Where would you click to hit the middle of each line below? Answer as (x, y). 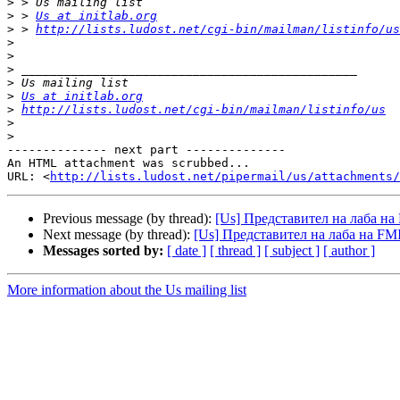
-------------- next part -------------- (146, 150)
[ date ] (187, 251)
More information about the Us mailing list (127, 290)
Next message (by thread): (118, 235)
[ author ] (349, 251)
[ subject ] (292, 251)
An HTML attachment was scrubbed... (129, 163)
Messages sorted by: (103, 251)
